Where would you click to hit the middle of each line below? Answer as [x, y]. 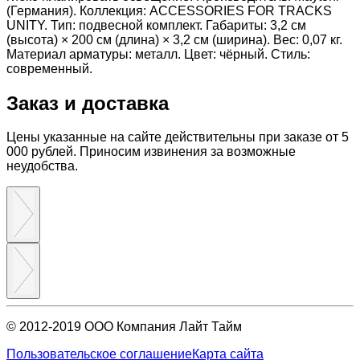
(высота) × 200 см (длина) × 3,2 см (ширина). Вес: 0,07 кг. [174, 39]
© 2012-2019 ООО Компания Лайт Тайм [124, 327]
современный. [49, 68]
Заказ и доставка [88, 103]
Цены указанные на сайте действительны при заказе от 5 [178, 137]
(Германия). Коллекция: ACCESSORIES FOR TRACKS [169, 10]
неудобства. [42, 166]
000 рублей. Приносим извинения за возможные [151, 152]
